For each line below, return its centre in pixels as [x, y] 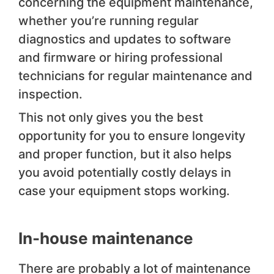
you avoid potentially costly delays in [125, 173]
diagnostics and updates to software [125, 39]
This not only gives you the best [111, 118]
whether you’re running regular [109, 21]
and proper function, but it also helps [125, 154]
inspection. [50, 94]
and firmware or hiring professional [120, 58]
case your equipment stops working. [124, 191]
